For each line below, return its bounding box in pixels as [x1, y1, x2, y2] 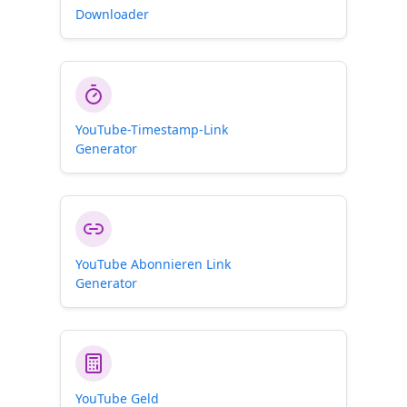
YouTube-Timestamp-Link [75, 121, 228, 138]
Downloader [75, 5, 149, 23]
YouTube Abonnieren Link [75, 255, 231, 273]
